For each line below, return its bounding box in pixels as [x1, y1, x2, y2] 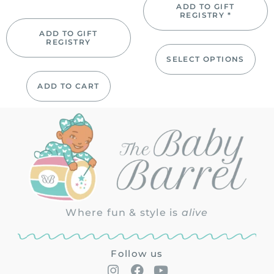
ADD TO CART [37, 81, 100, 91]
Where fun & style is [65, 207, 182, 219]
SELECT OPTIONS [166, 54, 245, 64]
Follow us [111, 247, 163, 259]
